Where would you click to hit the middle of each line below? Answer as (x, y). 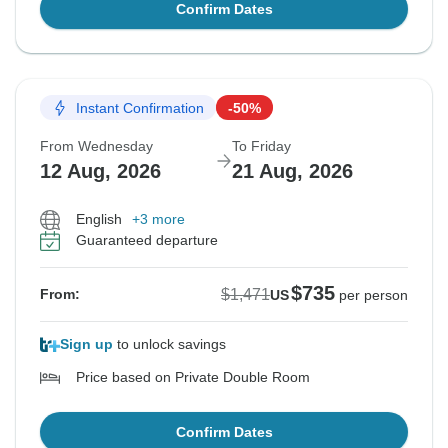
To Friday (261, 146)
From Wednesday (96, 146)
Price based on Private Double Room (193, 377)
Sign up (86, 344)
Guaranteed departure (147, 240)
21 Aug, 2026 (292, 171)
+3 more (158, 219)
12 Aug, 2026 (100, 171)
